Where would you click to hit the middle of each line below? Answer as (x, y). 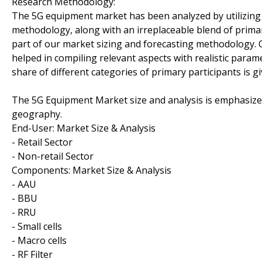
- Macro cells (39, 240)
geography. (37, 114)
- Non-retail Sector (53, 156)
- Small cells (37, 226)
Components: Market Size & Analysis (92, 170)
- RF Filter (32, 254)
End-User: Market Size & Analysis (84, 128)
